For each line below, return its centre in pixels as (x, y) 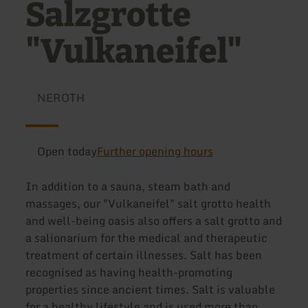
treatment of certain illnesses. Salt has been (144, 255)
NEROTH (60, 98)
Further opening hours (155, 151)
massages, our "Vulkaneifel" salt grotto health (148, 204)
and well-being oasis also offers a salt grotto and (154, 221)
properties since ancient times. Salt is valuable (151, 290)
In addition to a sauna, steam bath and (128, 187)
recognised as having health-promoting (129, 273)
